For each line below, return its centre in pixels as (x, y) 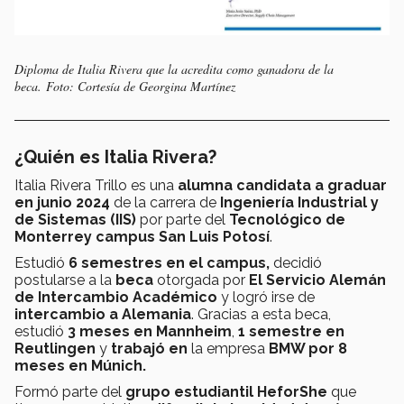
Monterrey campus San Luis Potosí (142, 237)
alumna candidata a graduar (282, 186)
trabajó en (149, 349)
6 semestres (115, 263)
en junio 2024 (62, 203)
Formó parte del (70, 392)
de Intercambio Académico (118, 298)
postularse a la (65, 280)
